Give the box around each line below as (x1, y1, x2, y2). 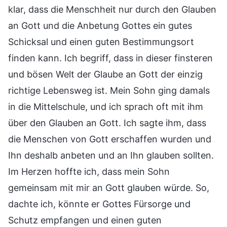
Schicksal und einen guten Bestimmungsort (8, 36, 194, 47)
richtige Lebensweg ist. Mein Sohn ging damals (8, 85, 210, 96)
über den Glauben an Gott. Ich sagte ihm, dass (8, 117, 206, 128)
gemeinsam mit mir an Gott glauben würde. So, (8, 182, 209, 193)
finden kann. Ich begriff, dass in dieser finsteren (8, 52, 213, 63)
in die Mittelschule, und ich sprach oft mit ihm (8, 101, 203, 112)
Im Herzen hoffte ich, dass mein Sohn (8, 166, 170, 177)
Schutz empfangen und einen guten (8, 214, 162, 225)
